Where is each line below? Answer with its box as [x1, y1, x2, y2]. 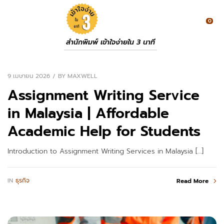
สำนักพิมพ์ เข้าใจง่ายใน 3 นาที [66, 37, 155, 47]
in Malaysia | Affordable [7, 102, 169, 124]
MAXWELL [67, 71, 97, 81]
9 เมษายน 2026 [7, 71, 50, 80]
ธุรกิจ [15, 176, 29, 185]
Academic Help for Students [7, 120, 200, 142]
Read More [176, 176, 208, 185]
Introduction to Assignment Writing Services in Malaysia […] [7, 145, 203, 156]
